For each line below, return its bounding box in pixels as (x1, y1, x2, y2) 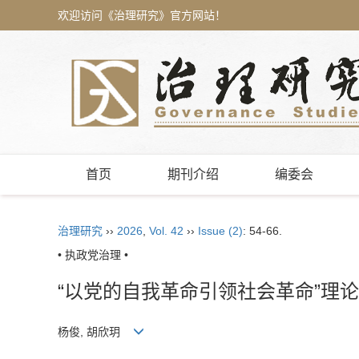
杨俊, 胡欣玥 (58, 325, 133, 338)
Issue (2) (198, 224, 243, 237)
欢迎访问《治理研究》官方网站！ (58, 9, 226, 22)
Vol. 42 (149, 224, 184, 237)
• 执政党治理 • (58, 248, 128, 261)
